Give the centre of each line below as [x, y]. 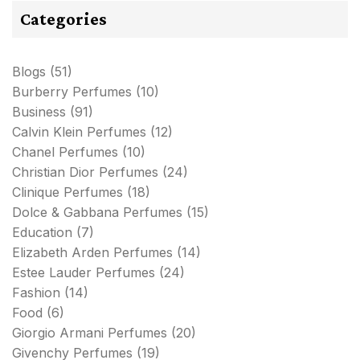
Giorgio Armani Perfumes [90, 333]
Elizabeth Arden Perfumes [92, 253]
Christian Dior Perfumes [85, 172]
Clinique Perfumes [67, 192]
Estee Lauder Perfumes [84, 273]
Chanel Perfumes [65, 152]
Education [42, 233]
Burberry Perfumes [72, 92]
